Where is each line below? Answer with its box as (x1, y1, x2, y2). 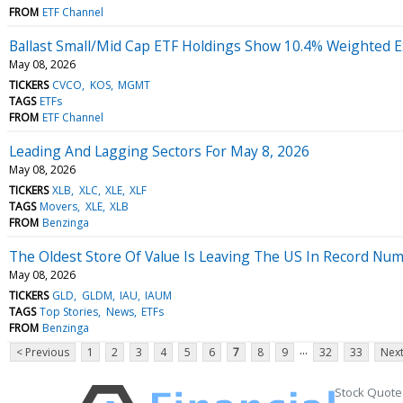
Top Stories (40, 303, 99, 319)
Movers (40, 198, 78, 214)
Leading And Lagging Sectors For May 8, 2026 (9, 140, 309, 161)
